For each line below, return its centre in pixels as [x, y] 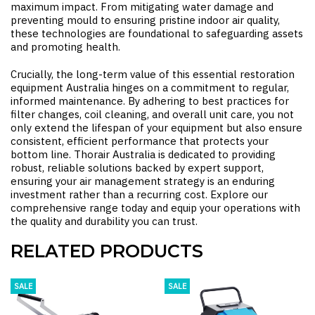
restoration [267, 74]
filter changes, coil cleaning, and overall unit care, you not [152, 114]
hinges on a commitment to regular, [199, 88]
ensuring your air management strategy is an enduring [143, 181]
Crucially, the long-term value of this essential [125, 74]
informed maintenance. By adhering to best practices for [150, 101]
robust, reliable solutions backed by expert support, [137, 168]
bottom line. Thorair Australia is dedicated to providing [143, 154]
